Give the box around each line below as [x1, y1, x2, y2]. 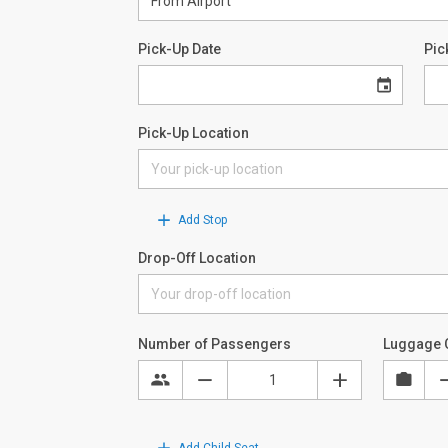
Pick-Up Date [138, 40, 221, 57]
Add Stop [175, 212, 227, 227]
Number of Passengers [138, 335, 291, 352]
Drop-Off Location [138, 249, 256, 266]
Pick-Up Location [138, 124, 249, 141]
